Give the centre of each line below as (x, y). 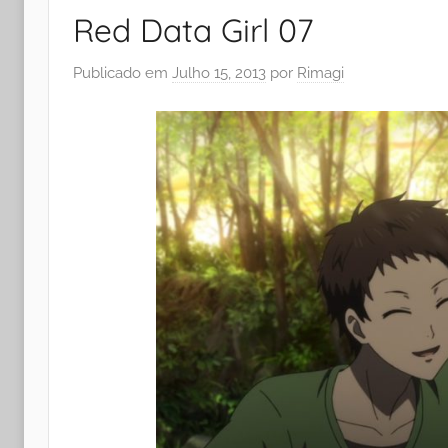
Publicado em (122, 72)
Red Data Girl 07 (193, 30)
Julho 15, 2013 (219, 72)
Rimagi (320, 72)
